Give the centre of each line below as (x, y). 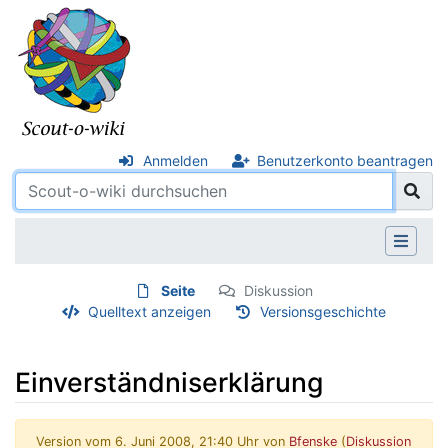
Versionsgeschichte (323, 311)
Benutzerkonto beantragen (345, 160)
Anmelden (175, 160)
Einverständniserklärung (169, 381)
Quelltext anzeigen (149, 311)
